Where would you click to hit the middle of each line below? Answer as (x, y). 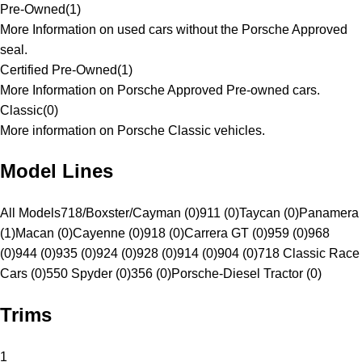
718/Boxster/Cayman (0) (130, 213)
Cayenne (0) (108, 234)
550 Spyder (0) (88, 274)
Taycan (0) (269, 213)
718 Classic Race (309, 254)
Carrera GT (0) (226, 234)
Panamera (329, 213)
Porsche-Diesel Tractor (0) (246, 274)
